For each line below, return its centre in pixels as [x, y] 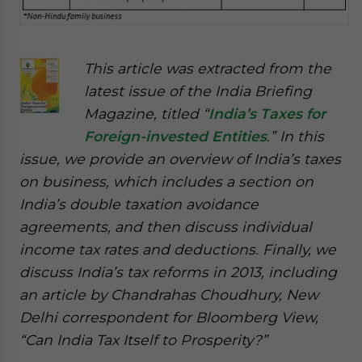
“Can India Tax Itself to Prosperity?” [143, 339]
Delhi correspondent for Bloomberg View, [169, 317]
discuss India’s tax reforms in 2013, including [178, 271]
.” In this [295, 136]
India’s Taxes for [267, 113]
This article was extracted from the [208, 68]
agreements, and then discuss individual [166, 226]
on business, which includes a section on [166, 181]
